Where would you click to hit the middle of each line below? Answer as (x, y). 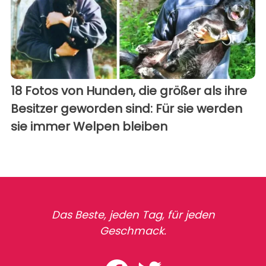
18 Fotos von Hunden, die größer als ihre (129, 91)
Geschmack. (133, 230)
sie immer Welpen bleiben (89, 126)
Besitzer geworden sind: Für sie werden (126, 108)
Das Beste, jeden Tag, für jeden (133, 214)
